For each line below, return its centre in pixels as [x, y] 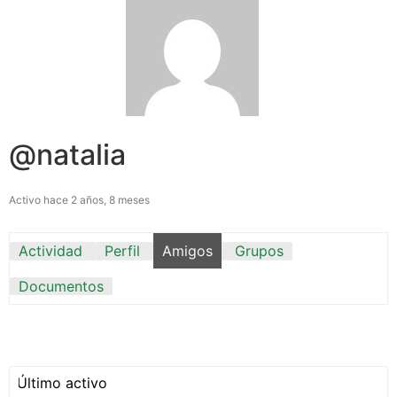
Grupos [259, 250]
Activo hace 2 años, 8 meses [79, 199]
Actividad [51, 250]
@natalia [67, 154]
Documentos [61, 286]
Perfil [122, 250]
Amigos [187, 250]
